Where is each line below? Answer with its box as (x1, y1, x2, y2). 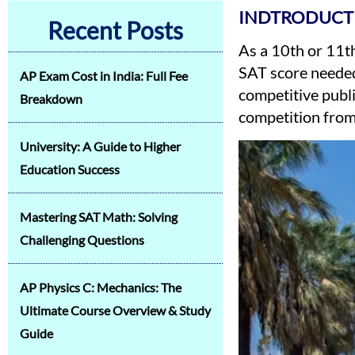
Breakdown (20, 91, 82, 106)
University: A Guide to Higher (20, 139, 181, 154)
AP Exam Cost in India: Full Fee (20, 68, 188, 83)
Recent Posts (47, 16, 183, 44)
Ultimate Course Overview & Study (20, 303, 211, 318)
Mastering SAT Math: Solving (20, 209, 177, 224)
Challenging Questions (20, 232, 144, 247)
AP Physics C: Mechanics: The (20, 280, 181, 295)
